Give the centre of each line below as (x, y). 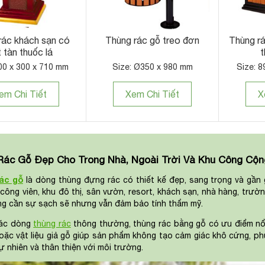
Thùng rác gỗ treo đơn (152, 41)
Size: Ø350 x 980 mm (152, 67)
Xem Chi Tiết (152, 94)
